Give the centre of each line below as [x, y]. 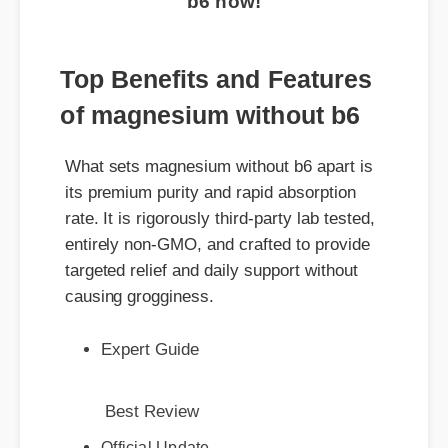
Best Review [147, 370]
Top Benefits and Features [210, 50]
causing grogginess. [134, 256]
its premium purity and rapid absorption [203, 155]
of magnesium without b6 [204, 85]
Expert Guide [145, 306]
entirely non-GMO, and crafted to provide [210, 205]
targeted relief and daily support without [204, 231]
